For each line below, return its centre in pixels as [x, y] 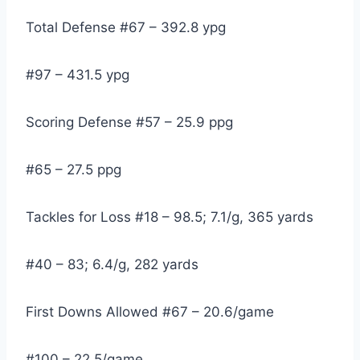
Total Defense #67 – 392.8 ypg [126, 28]
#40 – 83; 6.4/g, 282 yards [112, 265]
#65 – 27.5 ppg [74, 170]
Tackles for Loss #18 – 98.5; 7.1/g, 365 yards [170, 217]
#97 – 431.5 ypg [78, 75]
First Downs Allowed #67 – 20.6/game [150, 312]
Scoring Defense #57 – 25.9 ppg [129, 123]
